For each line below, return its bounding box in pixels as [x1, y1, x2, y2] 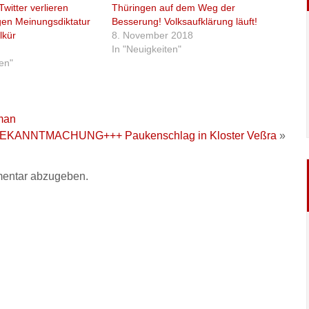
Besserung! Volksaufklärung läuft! [112, 16, 258, 27]
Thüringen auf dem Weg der [112, 2, 236, 13]
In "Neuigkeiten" [112, 43, 182, 54]
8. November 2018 [112, 30, 194, 41]
